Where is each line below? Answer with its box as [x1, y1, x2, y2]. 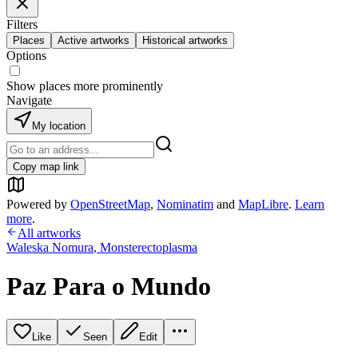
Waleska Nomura [6, 241, 93, 254]
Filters [6, 18, 38, 31]
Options [6, 49, 46, 62]
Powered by [6, 197, 67, 211]
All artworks [18, 226, 81, 240]
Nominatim [157, 197, 213, 211]
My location [32, 120, 86, 132]
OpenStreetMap [70, 197, 150, 211]
